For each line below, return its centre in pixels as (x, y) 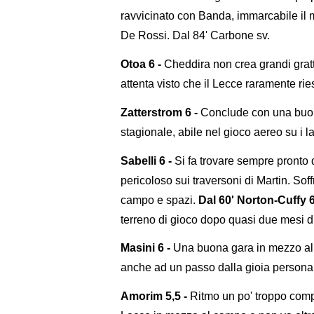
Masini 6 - (145, 248)
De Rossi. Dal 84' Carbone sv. (195, 36)
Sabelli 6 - (146, 161)
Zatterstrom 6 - (159, 112)
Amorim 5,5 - (154, 296)
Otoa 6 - (141, 64)
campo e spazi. (159, 200)
